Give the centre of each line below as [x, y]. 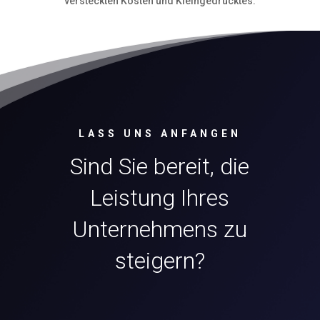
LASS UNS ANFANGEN [160, 133]
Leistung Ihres [160, 197]
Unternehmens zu [160, 229]
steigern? [160, 260]
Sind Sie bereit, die [160, 166]
